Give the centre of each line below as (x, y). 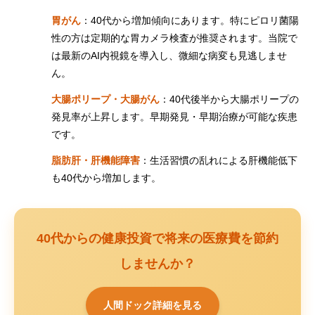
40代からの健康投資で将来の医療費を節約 (157, 238)
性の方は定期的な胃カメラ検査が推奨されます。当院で (175, 38)
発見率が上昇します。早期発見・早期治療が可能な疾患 (175, 117)
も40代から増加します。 (107, 178)
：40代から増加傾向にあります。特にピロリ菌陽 (190, 20)
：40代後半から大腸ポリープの (230, 99)
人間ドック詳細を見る (152, 305)
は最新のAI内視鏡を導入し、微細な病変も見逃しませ (169, 56)
